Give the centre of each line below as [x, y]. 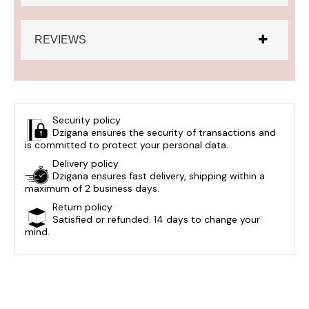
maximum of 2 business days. [92, 189]
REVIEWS [60, 40]
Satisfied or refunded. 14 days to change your [156, 220]
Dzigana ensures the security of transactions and [164, 133]
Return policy [82, 207]
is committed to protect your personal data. [127, 145]
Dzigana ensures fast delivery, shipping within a [159, 176]
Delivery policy [86, 164]
